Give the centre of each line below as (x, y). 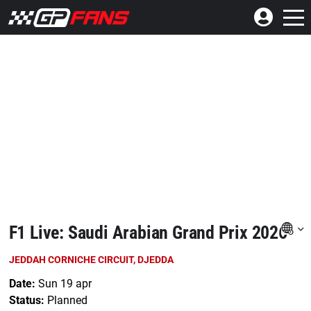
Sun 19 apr (63, 284)
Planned (67, 300)
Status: (26, 300)
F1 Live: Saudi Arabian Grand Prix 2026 (148, 233)
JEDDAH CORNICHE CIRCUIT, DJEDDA (91, 260)
